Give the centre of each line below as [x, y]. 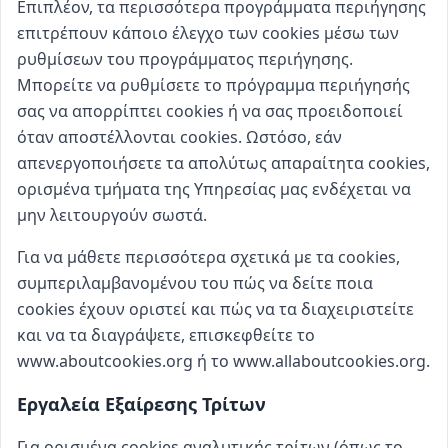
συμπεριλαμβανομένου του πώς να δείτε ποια [195, 283]
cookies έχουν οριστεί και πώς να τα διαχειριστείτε [215, 309]
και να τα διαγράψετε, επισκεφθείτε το [166, 335]
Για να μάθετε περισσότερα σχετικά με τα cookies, [208, 257]
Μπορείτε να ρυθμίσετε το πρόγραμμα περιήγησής [213, 85]
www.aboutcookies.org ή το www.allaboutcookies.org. [223, 361]
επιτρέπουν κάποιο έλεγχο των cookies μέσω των [208, 33]
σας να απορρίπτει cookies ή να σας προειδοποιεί [210, 111]
